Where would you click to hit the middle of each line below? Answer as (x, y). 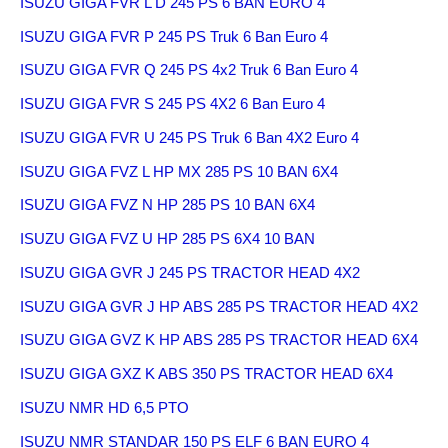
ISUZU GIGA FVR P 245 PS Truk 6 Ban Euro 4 (174, 36)
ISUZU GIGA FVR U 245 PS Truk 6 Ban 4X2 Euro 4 (189, 137)
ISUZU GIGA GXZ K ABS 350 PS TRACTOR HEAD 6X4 (206, 373)
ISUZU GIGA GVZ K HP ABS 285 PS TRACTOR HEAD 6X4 (219, 340)
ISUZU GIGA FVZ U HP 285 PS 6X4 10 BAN (167, 238)
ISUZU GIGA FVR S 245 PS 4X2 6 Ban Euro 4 (172, 103)
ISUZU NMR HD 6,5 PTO (104, 407)
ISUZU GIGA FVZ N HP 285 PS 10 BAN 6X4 (167, 205)
